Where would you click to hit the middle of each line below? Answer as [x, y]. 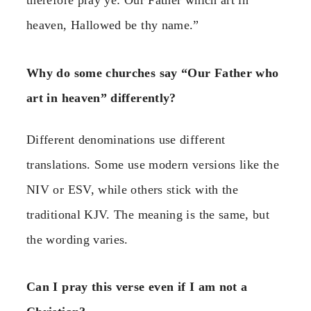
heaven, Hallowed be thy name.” [113, 25]
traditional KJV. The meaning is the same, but [148, 214]
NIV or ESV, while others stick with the [133, 189]
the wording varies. [77, 239]
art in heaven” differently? [101, 98]
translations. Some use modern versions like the [153, 164]
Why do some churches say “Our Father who [153, 73]
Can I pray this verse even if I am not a [137, 287]
